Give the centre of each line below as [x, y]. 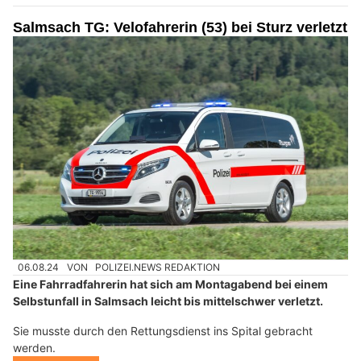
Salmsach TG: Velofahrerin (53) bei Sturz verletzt [180, 28]
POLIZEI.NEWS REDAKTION [158, 268]
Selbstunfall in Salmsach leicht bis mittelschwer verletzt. [168, 301]
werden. [34, 348]
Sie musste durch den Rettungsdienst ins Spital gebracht [163, 331]
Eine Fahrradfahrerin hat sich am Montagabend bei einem [170, 284]
